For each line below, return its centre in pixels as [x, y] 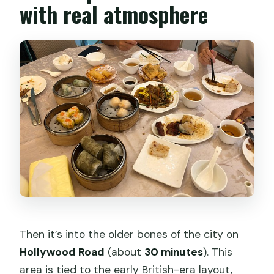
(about [125, 252]
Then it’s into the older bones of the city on [129, 234]
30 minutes [174, 252]
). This [218, 252]
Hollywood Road [62, 252]
